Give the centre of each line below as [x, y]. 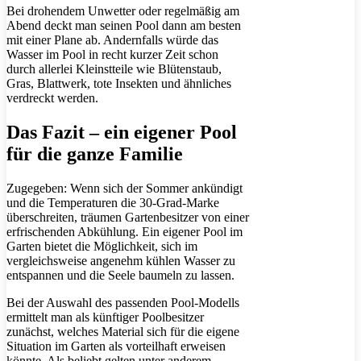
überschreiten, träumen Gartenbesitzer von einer [128, 217]
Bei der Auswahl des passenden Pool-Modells [123, 302]
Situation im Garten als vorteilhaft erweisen [116, 346]
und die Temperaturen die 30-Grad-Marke [113, 202]
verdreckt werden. [52, 98]
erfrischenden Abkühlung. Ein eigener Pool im [124, 231]
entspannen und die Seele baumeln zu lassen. [120, 275]
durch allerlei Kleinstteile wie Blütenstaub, [114, 68]
